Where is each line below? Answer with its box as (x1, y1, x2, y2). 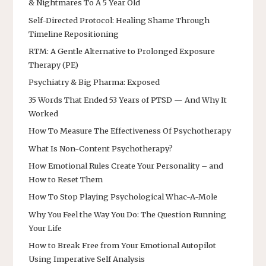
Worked (28, 108, 58, 118)
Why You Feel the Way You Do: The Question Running (28, 209, 226, 219)
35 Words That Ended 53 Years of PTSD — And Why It (28, 94, 227, 104)
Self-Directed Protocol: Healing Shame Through (28, 15, 210, 25)
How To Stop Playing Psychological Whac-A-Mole (28, 192, 217, 202)
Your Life (28, 223, 62, 233)
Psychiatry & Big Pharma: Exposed (28, 77, 160, 87)
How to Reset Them (28, 174, 103, 184)
